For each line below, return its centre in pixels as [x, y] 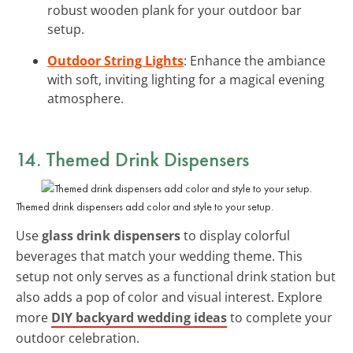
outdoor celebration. [78, 338]
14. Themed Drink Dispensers [132, 159]
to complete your [280, 317]
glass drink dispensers [111, 235]
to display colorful [235, 235]
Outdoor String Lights [115, 60]
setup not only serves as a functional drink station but [176, 276]
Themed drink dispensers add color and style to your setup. [145, 206]
